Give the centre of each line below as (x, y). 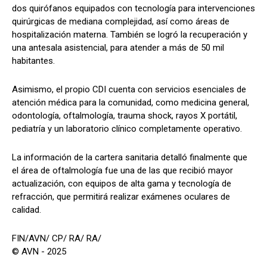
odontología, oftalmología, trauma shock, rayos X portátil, (125, 115)
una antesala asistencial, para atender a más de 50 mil (118, 47)
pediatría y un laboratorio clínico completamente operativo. (127, 128)
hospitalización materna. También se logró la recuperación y (130, 34)
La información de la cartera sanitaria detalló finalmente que (130, 157)
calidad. (27, 209)
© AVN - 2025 (39, 251)
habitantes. (33, 60)
